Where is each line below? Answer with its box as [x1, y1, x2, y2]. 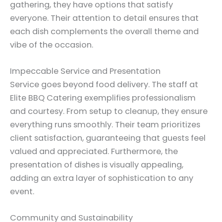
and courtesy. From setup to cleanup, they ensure [10, 106, 208, 117]
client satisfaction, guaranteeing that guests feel [10, 132, 206, 144]
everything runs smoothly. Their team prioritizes [10, 119, 200, 131]
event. [10, 186, 34, 198]
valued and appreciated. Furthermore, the [10, 146, 178, 158]
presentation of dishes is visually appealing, [10, 159, 183, 171]
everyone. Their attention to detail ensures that [10, 12, 199, 24]
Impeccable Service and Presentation [10, 65, 161, 77]
